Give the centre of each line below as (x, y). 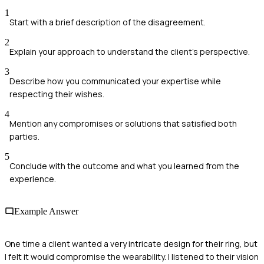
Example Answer (46, 212)
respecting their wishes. (57, 94)
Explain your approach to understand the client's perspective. (130, 51)
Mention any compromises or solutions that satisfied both (123, 123)
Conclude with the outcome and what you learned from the (124, 166)
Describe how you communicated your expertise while (115, 81)
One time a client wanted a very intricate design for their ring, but (131, 244)
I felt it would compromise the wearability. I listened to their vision (132, 257)
